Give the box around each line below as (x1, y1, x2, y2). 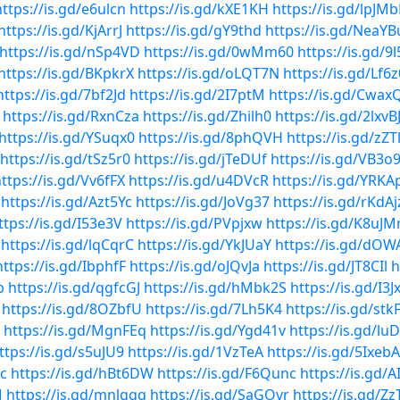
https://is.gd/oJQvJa (129, 256, 260, 276)
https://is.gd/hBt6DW (11, 363, 154, 383)
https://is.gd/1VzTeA (128, 342, 263, 362)
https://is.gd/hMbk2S (144, 278, 287, 297)
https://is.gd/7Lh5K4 (146, 299, 282, 319)
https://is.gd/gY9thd (126, 21, 262, 40)
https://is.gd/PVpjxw (126, 213, 262, 233)
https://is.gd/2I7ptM (129, 85, 265, 104)
